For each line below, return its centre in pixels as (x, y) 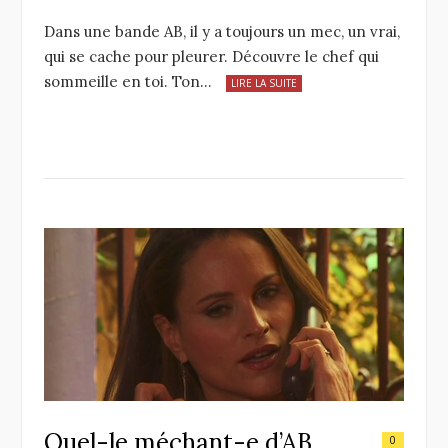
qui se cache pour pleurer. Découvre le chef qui (211, 56)
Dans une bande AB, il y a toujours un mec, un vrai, (222, 31)
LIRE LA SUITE (264, 82)
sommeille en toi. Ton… (128, 81)
